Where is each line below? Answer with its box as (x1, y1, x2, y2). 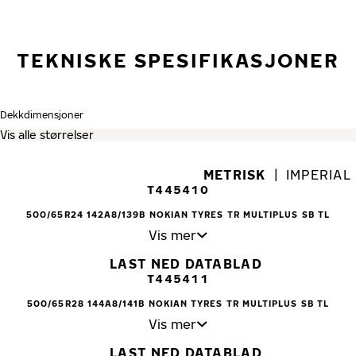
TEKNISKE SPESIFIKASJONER (16, 48, 340, 72)
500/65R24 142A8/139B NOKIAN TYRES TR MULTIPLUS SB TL (26, 208, 330, 219)
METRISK (203, 166, 266, 183)
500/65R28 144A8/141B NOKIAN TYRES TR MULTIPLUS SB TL (27, 297, 329, 308)
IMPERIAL (285, 166, 351, 183)
